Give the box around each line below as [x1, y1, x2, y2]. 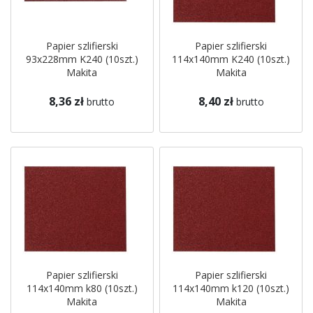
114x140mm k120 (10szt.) [173, 282, 290, 295]
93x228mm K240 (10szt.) [25, 52, 138, 66]
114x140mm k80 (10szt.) [26, 282, 138, 295]
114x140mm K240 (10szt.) [172, 52, 291, 66]
